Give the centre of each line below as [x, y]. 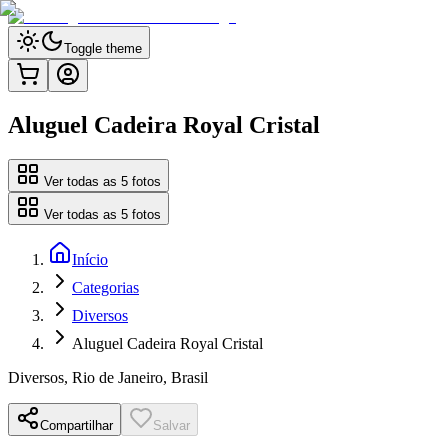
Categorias [105, 287]
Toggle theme [103, 48]
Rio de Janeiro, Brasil [140, 377]
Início [90, 259]
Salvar [171, 425]
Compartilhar [76, 425]
